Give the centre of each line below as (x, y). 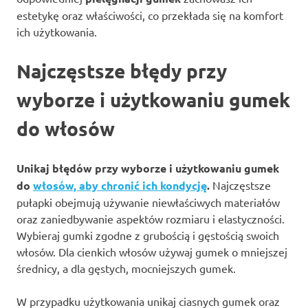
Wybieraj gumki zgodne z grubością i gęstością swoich (148, 235)
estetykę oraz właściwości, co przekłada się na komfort (150, 15)
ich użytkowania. (57, 32)
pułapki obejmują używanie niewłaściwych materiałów (148, 202)
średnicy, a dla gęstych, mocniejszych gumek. (126, 268)
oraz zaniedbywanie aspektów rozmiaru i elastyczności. (151, 219)
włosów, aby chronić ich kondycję (120, 186)
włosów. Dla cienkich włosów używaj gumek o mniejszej (152, 252)
